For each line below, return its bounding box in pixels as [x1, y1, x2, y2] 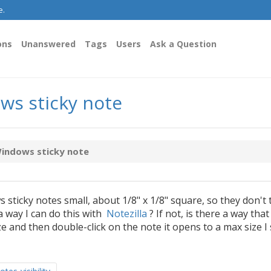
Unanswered [21, 38, 76, 50]
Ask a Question [150, 38, 217, 50]
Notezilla [106, 207, 147, 220]
